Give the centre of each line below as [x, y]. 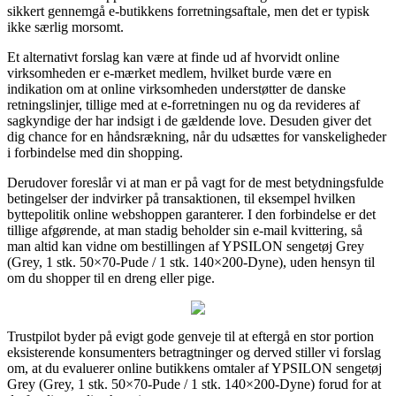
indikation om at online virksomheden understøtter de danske [176, 88]
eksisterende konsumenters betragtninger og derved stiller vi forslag [194, 352]
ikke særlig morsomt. [65, 27]
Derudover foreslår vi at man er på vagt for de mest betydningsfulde [195, 182]
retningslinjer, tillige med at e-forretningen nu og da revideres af [183, 104]
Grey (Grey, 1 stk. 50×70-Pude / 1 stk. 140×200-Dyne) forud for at [194, 384]
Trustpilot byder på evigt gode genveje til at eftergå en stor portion [190, 336]
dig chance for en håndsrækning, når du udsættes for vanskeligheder [197, 136]
